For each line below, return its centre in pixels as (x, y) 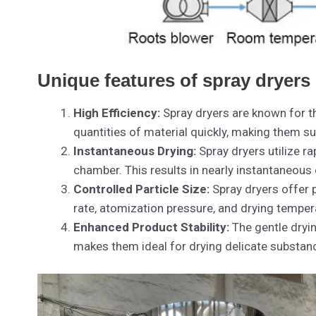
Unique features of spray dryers (174, 80)
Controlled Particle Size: (141, 189)
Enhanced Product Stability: (151, 227)
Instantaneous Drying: (134, 151)
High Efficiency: (116, 113)
